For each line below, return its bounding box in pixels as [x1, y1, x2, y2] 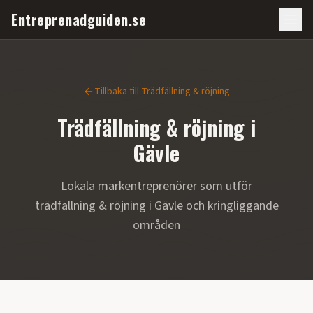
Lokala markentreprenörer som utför [61, 177, 252, 195]
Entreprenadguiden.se [11, 9, 146, 30]
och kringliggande [182, 197, 279, 214]
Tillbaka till [94, 85, 141, 99]
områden [133, 217, 180, 234]
